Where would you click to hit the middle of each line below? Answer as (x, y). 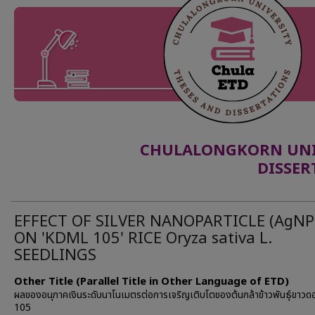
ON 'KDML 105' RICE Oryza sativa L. (143, 239)
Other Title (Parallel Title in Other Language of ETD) (152, 282)
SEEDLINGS (55, 256)
